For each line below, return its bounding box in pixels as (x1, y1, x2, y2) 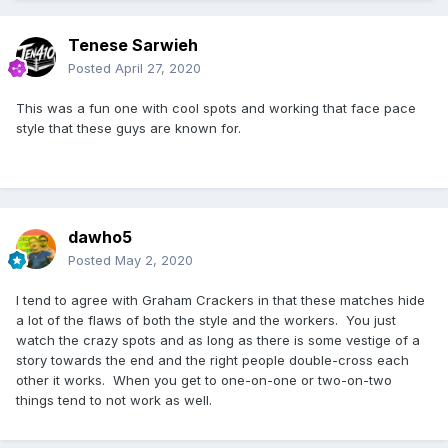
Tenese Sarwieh (68, 35, 198, 56)
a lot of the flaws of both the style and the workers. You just (16, 312, 396, 329)
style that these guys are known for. (16, 120, 245, 137)
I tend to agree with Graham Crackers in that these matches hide (16, 292, 425, 309)
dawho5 (68, 227, 132, 248)
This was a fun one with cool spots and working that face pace (16, 100, 416, 117)
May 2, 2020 (115, 252, 193, 269)
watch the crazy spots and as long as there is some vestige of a (16, 332, 420, 349)
